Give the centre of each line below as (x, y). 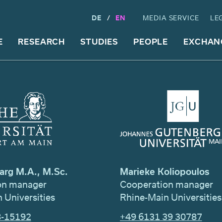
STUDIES (99, 41)
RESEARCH (42, 41)
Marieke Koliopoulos (165, 171)
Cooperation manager (166, 184)
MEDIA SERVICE (171, 18)
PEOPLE (151, 41)
